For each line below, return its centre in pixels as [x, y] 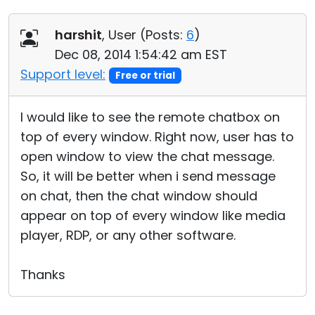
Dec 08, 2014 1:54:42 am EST [141, 54]
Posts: [164, 35]
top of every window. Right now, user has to [157, 137]
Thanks [43, 275]
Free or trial [145, 76]
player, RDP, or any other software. [128, 235]
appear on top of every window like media [153, 216]
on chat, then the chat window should [139, 196]
